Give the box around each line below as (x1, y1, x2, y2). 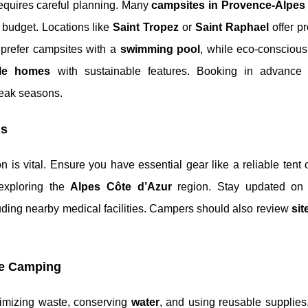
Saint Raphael (195, 21, 269, 33)
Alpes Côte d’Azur (70, 181, 172, 192)
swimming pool (120, 43, 201, 55)
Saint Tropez (113, 21, 179, 33)
